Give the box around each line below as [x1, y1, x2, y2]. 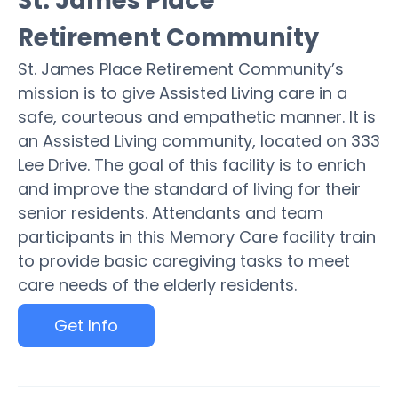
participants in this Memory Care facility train [18, 226, 376, 248]
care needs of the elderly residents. [18, 274, 297, 296]
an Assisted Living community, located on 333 [18, 130, 380, 152]
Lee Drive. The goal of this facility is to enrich [18, 154, 366, 176]
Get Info [54, 314, 118, 337]
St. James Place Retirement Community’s [18, 58, 344, 80]
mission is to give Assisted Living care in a [18, 82, 347, 104]
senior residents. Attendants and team [18, 202, 323, 224]
